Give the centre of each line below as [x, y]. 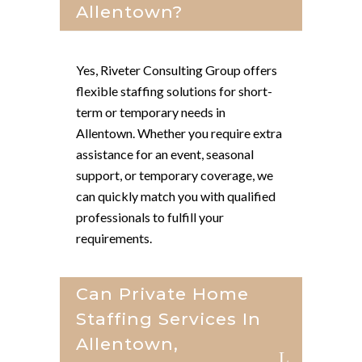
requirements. [114, 238]
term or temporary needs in [151, 112]
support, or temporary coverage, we [175, 175]
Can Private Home [162, 294]
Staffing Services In [168, 319]
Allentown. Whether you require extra [179, 133]
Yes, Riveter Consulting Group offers [177, 70]
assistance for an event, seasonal [165, 154]
